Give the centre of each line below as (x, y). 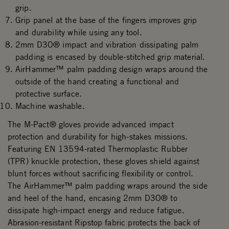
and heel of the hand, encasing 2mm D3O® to (93, 198)
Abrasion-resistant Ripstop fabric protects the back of (104, 223)
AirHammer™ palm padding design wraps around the (112, 69)
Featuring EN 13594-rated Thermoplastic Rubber (98, 149)
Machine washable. (50, 106)
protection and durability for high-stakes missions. (98, 137)
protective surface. (49, 94)
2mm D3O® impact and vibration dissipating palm (107, 45)
